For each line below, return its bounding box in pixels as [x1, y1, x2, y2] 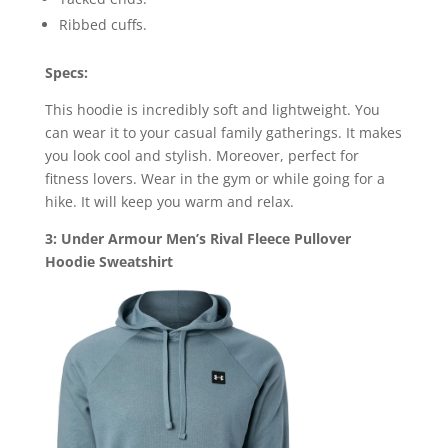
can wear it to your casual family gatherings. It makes [44, 122, 402, 142]
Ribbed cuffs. [58, 14, 147, 34]
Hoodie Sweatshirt [44, 251, 173, 271]
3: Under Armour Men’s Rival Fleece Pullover [44, 228, 351, 248]
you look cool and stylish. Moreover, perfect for [44, 145, 359, 165]
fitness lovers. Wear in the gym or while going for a [44, 168, 385, 188]
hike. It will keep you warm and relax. [44, 191, 294, 211]
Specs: [44, 62, 88, 82]
